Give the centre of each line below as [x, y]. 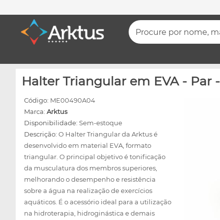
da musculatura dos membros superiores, [91, 168]
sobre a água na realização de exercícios [88, 191]
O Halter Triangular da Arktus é [108, 134]
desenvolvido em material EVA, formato [88, 145]
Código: [37, 100]
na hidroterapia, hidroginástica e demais [89, 213]
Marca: [35, 111]
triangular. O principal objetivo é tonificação [95, 157]
